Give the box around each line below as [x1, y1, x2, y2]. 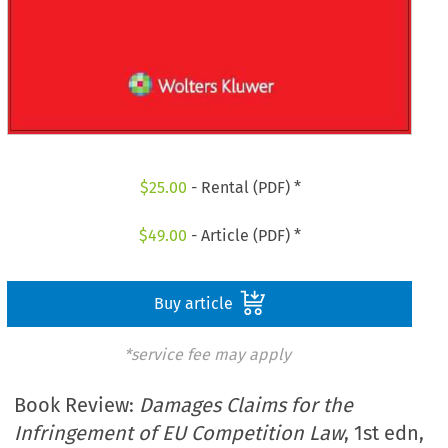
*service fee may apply [123, 344, 291, 364]
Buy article [153, 293, 237, 313]
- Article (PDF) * [187, 225, 302, 245]
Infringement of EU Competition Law [14, 421, 345, 446]
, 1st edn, [344, 421, 425, 446]
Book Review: [14, 393, 140, 418]
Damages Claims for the [139, 393, 354, 418]
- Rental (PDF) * [186, 178, 301, 198]
